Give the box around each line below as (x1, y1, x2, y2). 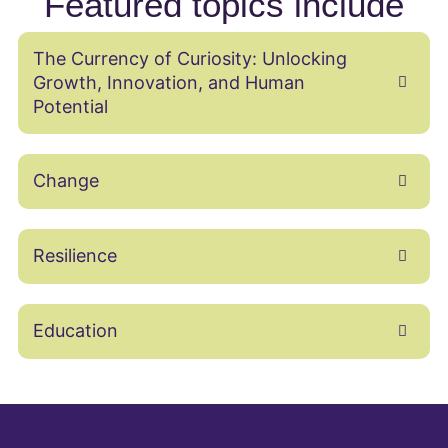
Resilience (32, 245, 117, 267)
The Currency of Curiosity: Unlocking (32, 47, 347, 69)
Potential (32, 95, 108, 117)
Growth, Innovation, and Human (32, 71, 305, 93)
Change (32, 170, 99, 192)
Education (32, 320, 118, 342)
